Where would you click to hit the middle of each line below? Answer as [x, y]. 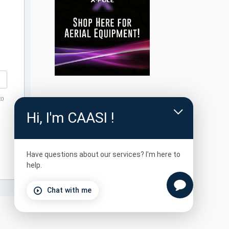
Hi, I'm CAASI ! [71, 118]
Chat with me [69, 190]
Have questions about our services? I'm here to [104, 154]
